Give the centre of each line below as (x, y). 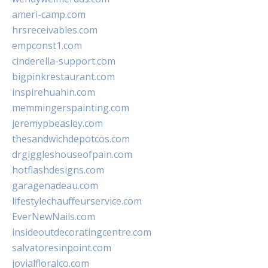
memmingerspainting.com (71, 108)
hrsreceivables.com (55, 30)
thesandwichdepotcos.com (71, 139)
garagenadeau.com (55, 185)
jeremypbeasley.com (57, 123)
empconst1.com (47, 45)
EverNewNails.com (54, 217)
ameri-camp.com (49, 14)
